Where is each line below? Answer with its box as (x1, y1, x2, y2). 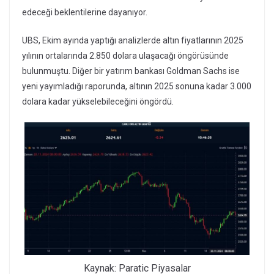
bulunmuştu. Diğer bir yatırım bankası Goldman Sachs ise (22, 65, 240, 76)
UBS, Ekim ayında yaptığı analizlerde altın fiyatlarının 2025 (22, 35, 243, 45)
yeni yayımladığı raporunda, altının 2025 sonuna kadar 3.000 (22, 81, 251, 91)
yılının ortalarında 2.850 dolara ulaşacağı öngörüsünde (22, 50, 229, 61)
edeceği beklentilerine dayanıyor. (22, 7, 147, 17)
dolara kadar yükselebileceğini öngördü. (22, 96, 174, 106)
